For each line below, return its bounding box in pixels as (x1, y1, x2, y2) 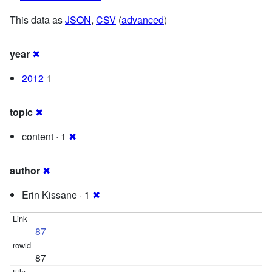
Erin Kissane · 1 (22, 187, 92, 202)
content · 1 (22, 129, 69, 143)
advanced (121, 12, 164, 27)
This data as (10, 12, 65, 27)
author (10, 163, 40, 177)
